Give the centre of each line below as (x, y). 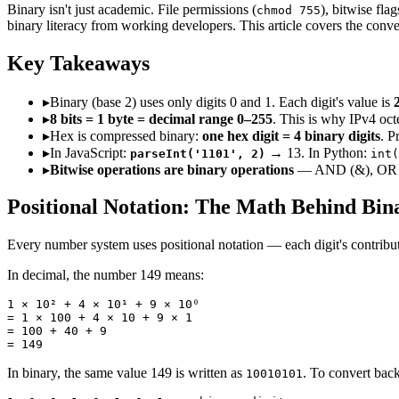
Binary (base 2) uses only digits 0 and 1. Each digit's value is (222, 102)
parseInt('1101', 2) (198, 153)
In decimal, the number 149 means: (106, 275)
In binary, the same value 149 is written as (126, 373)
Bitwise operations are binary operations (172, 169)
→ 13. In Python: (318, 152)
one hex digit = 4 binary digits (291, 135)
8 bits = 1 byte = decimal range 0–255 (161, 118)
